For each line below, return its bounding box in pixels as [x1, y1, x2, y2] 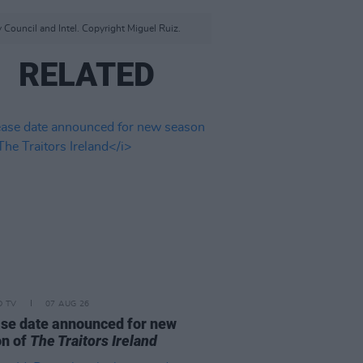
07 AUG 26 [45, 300, 90, 308]
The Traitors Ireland [30, 332, 158, 349]
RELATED [19, 56, 156, 94]
